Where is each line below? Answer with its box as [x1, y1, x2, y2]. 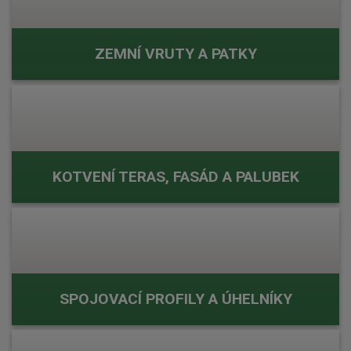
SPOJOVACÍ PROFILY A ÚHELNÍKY [59, 289, 292, 308]
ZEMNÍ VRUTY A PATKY [94, 45, 257, 63]
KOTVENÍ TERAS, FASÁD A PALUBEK [52, 167, 299, 186]
